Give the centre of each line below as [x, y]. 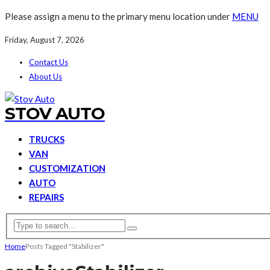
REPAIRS [46, 197]
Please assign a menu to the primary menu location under [118, 16]
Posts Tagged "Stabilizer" [65, 246]
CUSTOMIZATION [67, 168]
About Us [46, 77]
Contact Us [49, 62]
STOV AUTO [55, 113]
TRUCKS [47, 139]
